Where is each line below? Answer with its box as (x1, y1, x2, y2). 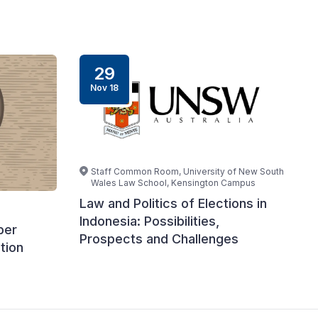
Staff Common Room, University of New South (91, 165, 284, 177)
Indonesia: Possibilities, (79, 213, 219, 229)
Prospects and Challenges (79, 231, 238, 246)
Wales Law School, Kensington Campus (91, 177, 256, 188)
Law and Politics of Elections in (79, 195, 267, 211)
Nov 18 (90, 82, 119, 93)
